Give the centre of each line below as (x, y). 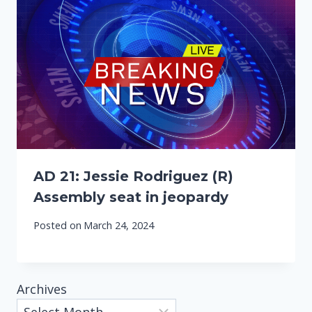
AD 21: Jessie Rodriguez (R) (133, 176)
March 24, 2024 (119, 226)
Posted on (57, 226)
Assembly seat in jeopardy (131, 197)
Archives (42, 289)
